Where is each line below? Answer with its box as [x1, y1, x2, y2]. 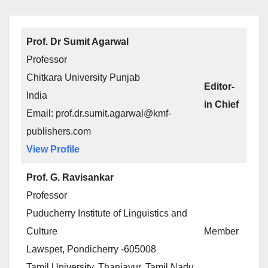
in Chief [204, 99, 239, 109]
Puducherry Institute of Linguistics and [26, 208, 187, 218]
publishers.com [26, 126, 91, 136]
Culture [26, 226, 57, 236]
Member [204, 226, 239, 236]
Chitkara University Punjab [26, 72, 140, 83]
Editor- [204, 81, 234, 92]
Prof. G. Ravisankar [26, 172, 114, 182]
